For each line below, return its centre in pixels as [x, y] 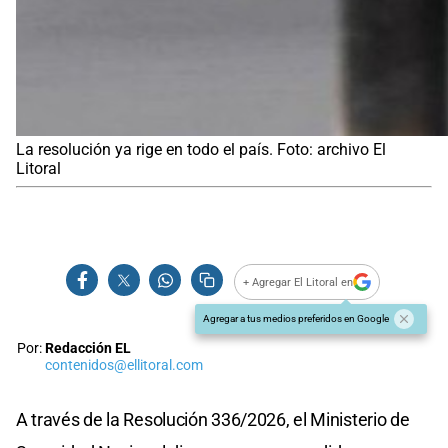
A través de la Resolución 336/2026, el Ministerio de [213, 420]
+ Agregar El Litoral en [298, 282]
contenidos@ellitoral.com [124, 366]
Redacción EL [88, 349]
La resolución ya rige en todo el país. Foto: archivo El [201, 150]
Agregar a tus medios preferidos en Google [296, 319]
